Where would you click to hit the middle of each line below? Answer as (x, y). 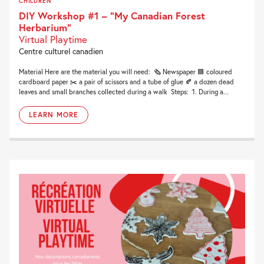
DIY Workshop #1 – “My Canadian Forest (112, 15)
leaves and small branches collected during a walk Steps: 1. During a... (124, 91)
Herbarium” (45, 27)
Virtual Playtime (53, 39)
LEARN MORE (54, 114)
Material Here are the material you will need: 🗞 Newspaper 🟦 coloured (126, 71)
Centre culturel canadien (61, 51)
